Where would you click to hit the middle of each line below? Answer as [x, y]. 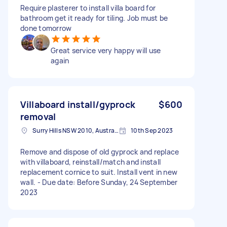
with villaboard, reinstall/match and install [90, 162]
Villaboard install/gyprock [78, 104]
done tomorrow [46, 28]
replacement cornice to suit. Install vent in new [99, 172]
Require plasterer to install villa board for [88, 8]
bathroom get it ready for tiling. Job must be [94, 18]
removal [38, 116]
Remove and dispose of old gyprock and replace [100, 152]
